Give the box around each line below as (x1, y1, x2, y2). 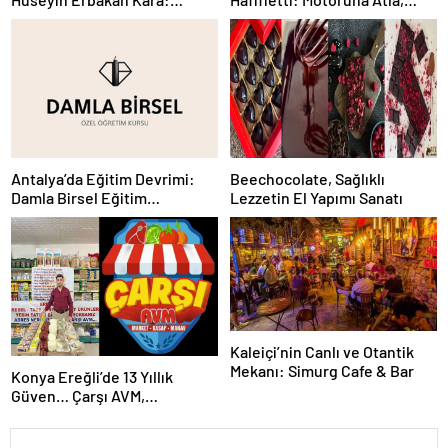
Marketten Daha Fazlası (11, 404, 171, 424)
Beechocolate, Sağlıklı (230, 168, 385, 188)
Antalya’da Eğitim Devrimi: (11, 168, 195, 188)
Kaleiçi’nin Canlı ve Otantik (230, 342, 414, 362)
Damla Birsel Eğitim (11, 187, 147, 207)
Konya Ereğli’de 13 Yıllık (11, 366, 173, 386)
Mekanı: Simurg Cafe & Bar (230, 361, 414, 381)
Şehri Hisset (230, 8, 315, 28)
